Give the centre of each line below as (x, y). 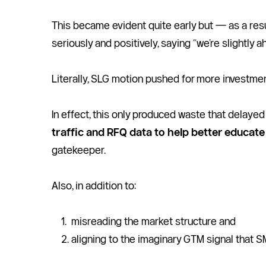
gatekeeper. (83, 150)
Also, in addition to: (94, 186)
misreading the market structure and (155, 221)
